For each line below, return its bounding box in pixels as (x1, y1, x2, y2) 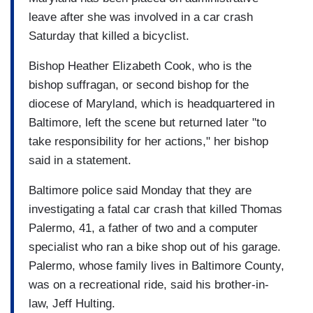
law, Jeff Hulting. (29, 296, 115, 310)
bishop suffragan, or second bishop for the (29, 78, 249, 92)
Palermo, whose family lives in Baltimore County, (29, 259, 284, 272)
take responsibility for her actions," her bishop (29, 134, 268, 148)
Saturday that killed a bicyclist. (29, 29, 189, 43)
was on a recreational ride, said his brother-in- (29, 277, 269, 291)
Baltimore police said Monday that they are (29, 183, 252, 197)
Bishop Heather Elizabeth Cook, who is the (29, 59, 252, 73)
